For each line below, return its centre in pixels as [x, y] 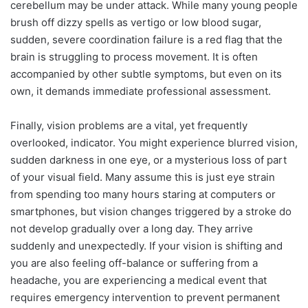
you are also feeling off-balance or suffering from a [134, 263]
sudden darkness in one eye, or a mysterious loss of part [148, 159]
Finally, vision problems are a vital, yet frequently [129, 125]
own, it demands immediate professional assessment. [141, 91]
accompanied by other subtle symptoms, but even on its [146, 74]
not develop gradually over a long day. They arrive [132, 228]
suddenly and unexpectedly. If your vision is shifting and [146, 245]
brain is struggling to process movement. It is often [134, 56]
